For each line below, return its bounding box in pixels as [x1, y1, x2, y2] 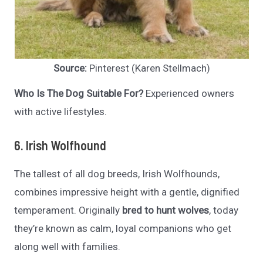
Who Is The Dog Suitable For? [14, 87, 144, 100]
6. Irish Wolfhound [14, 137, 107, 153]
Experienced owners [143, 87, 235, 100]
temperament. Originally [14, 204, 123, 217]
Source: [53, 62, 87, 74]
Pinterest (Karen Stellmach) [86, 62, 210, 74]
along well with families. [14, 241, 121, 253]
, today [209, 204, 239, 217]
